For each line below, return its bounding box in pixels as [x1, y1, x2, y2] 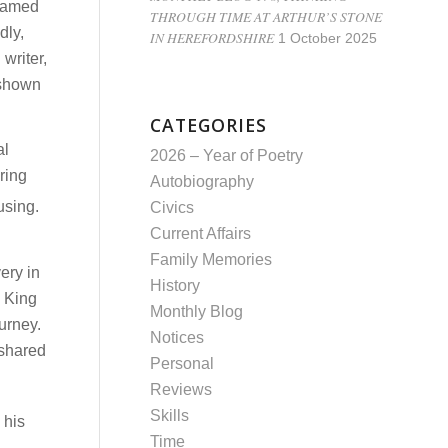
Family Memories [150, 251, 273, 268]
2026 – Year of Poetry [150, 147, 304, 164]
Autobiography [150, 173, 255, 190]
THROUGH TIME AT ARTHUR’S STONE [150, 7, 383, 26]
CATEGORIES [150, 113, 268, 137]
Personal [150, 355, 215, 372]
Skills [150, 407, 190, 424]
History [150, 277, 201, 294]
